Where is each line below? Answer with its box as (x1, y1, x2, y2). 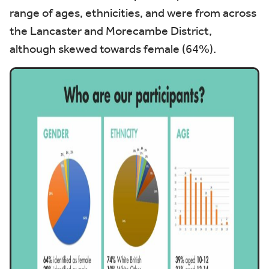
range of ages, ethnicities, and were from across (10, 5, 256, 20)
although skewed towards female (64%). (10, 41, 216, 56)
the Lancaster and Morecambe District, (10, 23, 212, 38)
